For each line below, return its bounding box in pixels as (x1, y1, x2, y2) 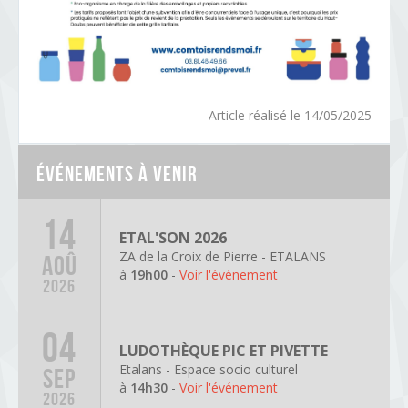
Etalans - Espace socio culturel (119, 360, 298, 378)
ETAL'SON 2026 (119, 227, 227, 248)
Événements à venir (36, 162, 198, 187)
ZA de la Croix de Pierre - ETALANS (119, 247, 326, 265)
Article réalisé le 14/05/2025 (209, 107, 372, 125)
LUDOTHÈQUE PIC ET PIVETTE (119, 340, 328, 361)
